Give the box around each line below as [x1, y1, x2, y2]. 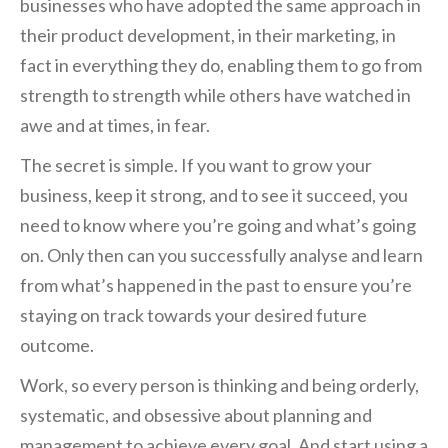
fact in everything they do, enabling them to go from [20, 54, 422, 77]
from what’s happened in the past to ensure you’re [20, 274, 412, 297]
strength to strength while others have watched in [20, 84, 411, 107]
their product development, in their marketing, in [20, 24, 396, 47]
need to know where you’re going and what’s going [20, 214, 416, 237]
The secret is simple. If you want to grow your [20, 154, 372, 177]
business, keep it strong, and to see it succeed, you [20, 184, 408, 207]
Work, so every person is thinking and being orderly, [20, 374, 419, 397]
